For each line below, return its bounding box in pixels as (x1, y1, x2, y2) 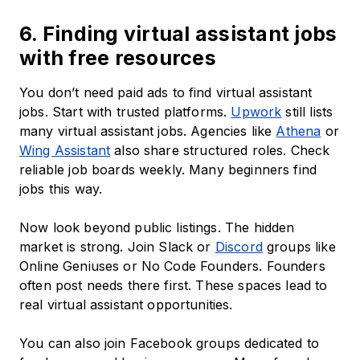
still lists (281, 104, 333, 121)
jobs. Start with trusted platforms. (19, 104, 231, 121)
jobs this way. (19, 181, 103, 198)
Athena (276, 123, 321, 140)
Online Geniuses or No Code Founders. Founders (19, 258, 325, 275)
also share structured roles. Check (110, 142, 330, 159)
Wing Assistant (19, 142, 111, 159)
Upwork (231, 104, 282, 121)
